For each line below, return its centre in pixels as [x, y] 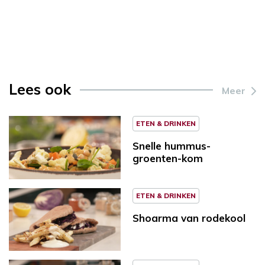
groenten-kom [168, 158]
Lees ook [40, 89]
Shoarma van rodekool [189, 218]
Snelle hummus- [172, 146]
